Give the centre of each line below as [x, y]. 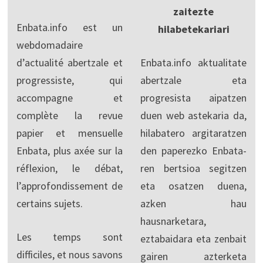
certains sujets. [49, 203]
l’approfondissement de [69, 186]
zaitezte [194, 11]
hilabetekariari [193, 29]
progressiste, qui [69, 80]
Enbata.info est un [69, 27]
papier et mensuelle [69, 133]
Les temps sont [69, 237]
